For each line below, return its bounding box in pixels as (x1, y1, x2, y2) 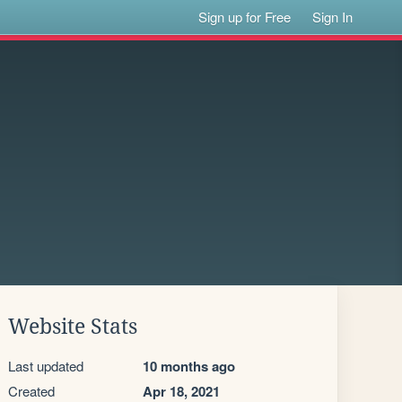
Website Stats (8, 315, 137, 338)
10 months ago (143, 356, 235, 376)
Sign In (312, 7, 354, 26)
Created (8, 381, 55, 400)
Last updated (8, 356, 83, 375)
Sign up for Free (198, 7, 292, 26)
